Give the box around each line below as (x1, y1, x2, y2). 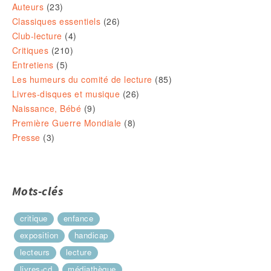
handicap (74, 229, 108, 241)
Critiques (12, 44, 49, 57)
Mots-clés (12, 183, 64, 199)
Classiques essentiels (12, 15, 101, 28)
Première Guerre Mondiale (12, 117, 122, 129)
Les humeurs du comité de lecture (12, 73, 152, 86)
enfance (64, 212, 94, 224)
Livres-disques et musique (12, 88, 120, 100)
